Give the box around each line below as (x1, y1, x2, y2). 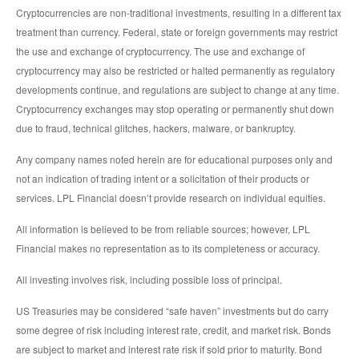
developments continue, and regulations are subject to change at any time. (16, 83, 339, 97)
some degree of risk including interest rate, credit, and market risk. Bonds (16, 323, 331, 337)
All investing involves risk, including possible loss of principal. (16, 272, 282, 287)
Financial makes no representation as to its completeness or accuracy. (16, 241, 320, 256)
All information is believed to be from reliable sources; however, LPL (16, 222, 310, 236)
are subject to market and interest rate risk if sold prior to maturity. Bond (16, 342, 322, 357)
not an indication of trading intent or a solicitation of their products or (16, 171, 309, 186)
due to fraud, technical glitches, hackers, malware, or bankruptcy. (16, 121, 296, 135)
